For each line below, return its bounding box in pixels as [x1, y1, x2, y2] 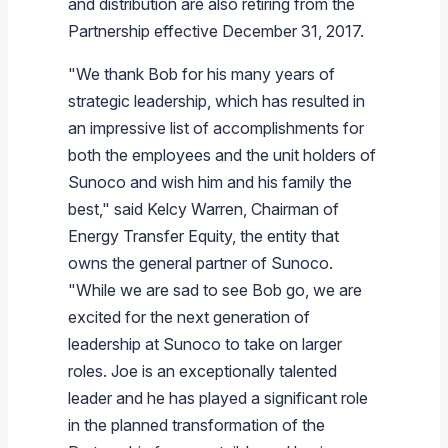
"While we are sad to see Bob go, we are [68, 280, 362, 301]
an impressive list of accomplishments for [68, 118, 364, 139]
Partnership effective [68, 21, 222, 42]
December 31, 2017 [222, 21, 360, 42]
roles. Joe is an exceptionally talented [68, 361, 337, 382]
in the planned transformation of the [68, 415, 325, 436]
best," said [68, 199, 147, 220]
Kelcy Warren [147, 199, 243, 220]
